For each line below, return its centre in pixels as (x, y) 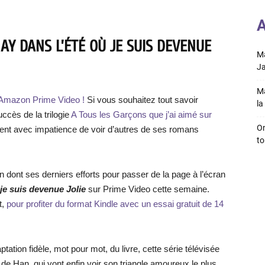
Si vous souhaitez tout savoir (141, 100)
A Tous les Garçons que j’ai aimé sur (141, 114)
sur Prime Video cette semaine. (148, 189)
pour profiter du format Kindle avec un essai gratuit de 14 (115, 204)
